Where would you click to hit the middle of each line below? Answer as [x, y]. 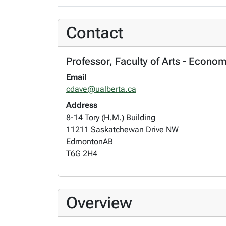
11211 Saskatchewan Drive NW [122, 129]
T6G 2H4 [82, 154]
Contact [95, 33]
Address [82, 105]
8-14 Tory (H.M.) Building [111, 117]
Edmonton [84, 142]
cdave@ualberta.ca [101, 89]
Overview [99, 203]
